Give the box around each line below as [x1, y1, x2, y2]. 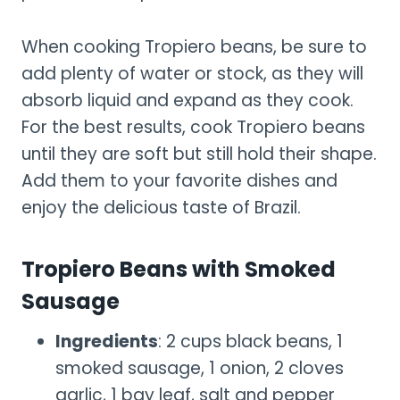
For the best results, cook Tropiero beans [21, 114, 365, 139]
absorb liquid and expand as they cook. [21, 87, 354, 112]
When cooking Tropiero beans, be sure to [21, 34, 367, 59]
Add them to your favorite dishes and [21, 168, 337, 193]
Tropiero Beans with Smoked [21, 254, 336, 284]
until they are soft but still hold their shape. [21, 141, 377, 166]
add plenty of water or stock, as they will [21, 61, 363, 86]
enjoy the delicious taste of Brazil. [21, 195, 301, 220]
